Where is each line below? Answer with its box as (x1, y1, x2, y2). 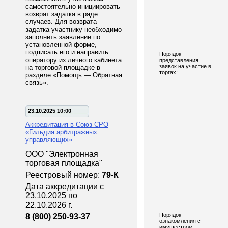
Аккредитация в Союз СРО (25, 121, 108, 128)
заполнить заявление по (25, 33, 100, 41)
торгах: (159, 69, 178, 75)
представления (159, 57, 198, 63)
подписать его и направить (25, 48, 108, 56)
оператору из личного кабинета (25, 56, 122, 64)
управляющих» (25, 136, 72, 144)
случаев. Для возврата (25, 18, 97, 25)
